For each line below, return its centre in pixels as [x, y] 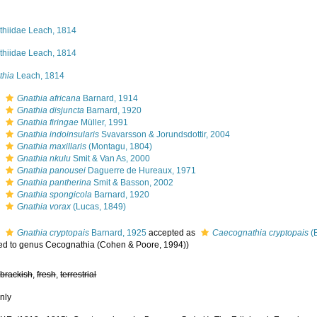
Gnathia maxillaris [52, 146]
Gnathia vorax [44, 207]
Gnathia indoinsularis [58, 134]
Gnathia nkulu [44, 158]
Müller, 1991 [104, 122]
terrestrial [79, 275]
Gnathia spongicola [55, 195]
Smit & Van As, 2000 [111, 158]
